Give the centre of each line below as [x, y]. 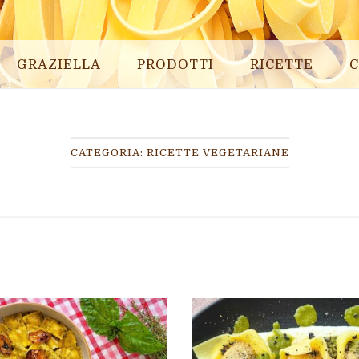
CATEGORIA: [108, 153]
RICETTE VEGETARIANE [218, 153]
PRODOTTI [175, 64]
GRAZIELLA [58, 64]
